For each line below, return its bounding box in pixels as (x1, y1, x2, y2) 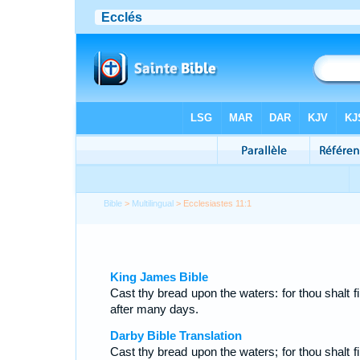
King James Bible (109, 270, 208, 284)
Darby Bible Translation (109, 329, 242, 342)
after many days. (109, 302, 198, 316)
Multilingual (132, 198, 174, 208)
